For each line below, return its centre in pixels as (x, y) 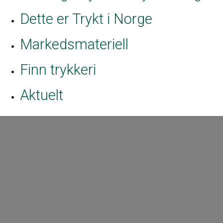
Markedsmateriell (74, 44)
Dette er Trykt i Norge (86, 19)
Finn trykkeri (58, 69)
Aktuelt (42, 95)
